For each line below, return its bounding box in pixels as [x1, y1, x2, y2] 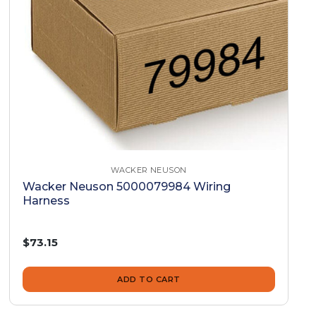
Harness [23, 194, 71, 208]
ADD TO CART [117, 274, 181, 285]
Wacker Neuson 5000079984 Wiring [23, 180, 231, 194]
